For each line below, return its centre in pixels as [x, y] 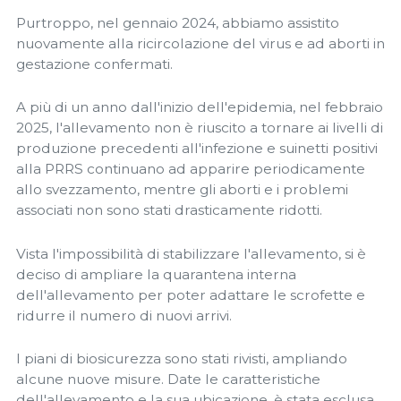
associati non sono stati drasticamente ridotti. [169, 210]
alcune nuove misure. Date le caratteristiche [168, 380]
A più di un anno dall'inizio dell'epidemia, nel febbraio [200, 107]
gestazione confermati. [94, 64]
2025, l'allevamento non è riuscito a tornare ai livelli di [200, 128]
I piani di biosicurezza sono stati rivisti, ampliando [182, 359]
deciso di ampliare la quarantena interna [156, 274]
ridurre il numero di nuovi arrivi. [124, 315]
